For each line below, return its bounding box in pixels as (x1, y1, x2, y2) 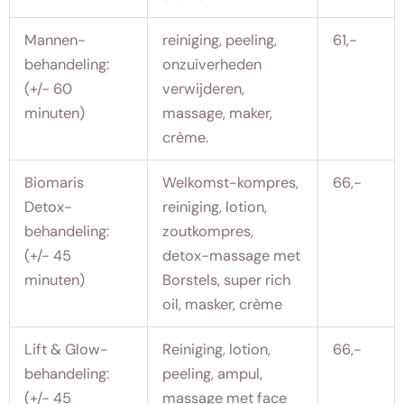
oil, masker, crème (162, 294, 283, 314)
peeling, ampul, (162, 363, 263, 383)
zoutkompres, (162, 221, 254, 241)
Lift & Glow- (24, 339, 109, 359)
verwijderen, (162, 78, 245, 98)
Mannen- (24, 30, 87, 50)
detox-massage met (162, 245, 301, 265)
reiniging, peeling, (162, 30, 278, 50)
